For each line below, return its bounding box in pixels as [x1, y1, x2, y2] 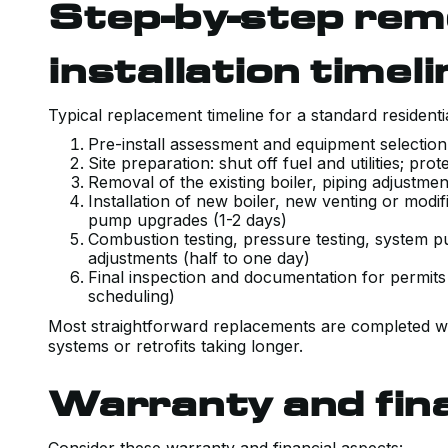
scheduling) [88, 286, 175, 306]
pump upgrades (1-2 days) [88, 210, 297, 230]
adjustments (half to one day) [88, 248, 320, 268]
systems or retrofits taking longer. [48, 336, 303, 356]
